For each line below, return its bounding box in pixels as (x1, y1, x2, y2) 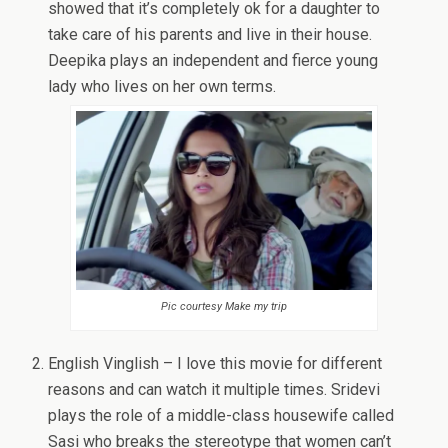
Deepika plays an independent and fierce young (48, 51, 379, 70)
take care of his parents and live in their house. (48, 25, 373, 44)
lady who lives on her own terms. (48, 77, 277, 96)
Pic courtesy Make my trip (161, 299, 287, 313)
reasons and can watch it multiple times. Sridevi (48, 379, 381, 399)
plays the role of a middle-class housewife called (48, 405, 395, 425)
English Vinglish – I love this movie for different (48, 353, 383, 373)
